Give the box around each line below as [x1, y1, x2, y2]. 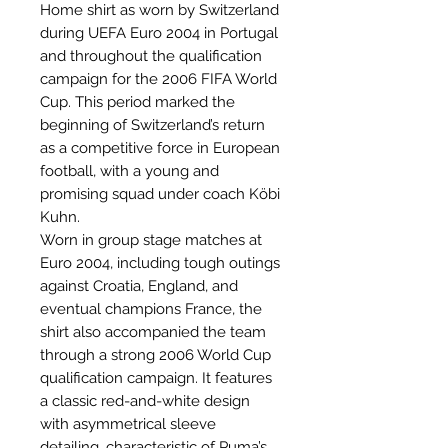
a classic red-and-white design [40, 391, 250, 410]
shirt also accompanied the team [40, 322, 266, 341]
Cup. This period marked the [40, 92, 235, 111]
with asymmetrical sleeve [40, 414, 216, 433]
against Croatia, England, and [40, 276, 238, 295]
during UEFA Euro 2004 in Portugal [40, 23, 278, 42]
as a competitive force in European [40, 138, 280, 157]
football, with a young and [40, 161, 219, 180]
